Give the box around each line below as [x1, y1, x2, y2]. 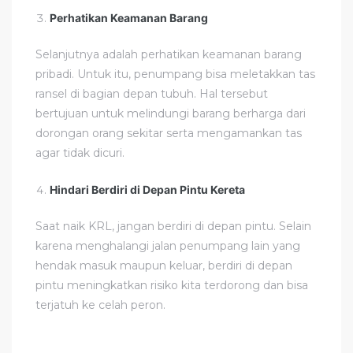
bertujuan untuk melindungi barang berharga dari [35, 106, 306, 121]
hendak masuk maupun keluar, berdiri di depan [35, 258, 292, 273]
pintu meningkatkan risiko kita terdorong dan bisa [35, 277, 308, 292]
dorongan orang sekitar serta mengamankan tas [35, 125, 302, 140]
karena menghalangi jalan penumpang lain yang [35, 238, 300, 253]
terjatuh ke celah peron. [35, 297, 165, 312]
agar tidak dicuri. [35, 145, 124, 160]
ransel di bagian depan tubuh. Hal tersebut [35, 86, 268, 101]
